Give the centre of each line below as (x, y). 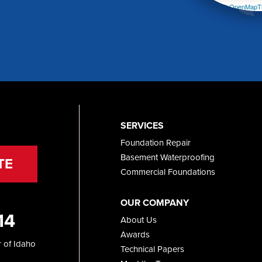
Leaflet (208, 6)
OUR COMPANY (154, 202)
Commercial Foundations (168, 172)
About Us (138, 220)
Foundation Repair (155, 142)
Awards (135, 234)
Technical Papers (152, 249)
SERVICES (142, 125)
